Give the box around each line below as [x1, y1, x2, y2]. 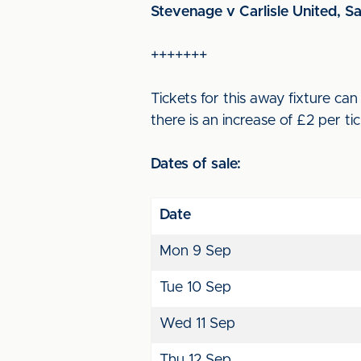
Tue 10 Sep [160, 280, 231, 295]
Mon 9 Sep [160, 244, 231, 259]
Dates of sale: [151, 157, 241, 172]
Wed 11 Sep [160, 317, 235, 331]
